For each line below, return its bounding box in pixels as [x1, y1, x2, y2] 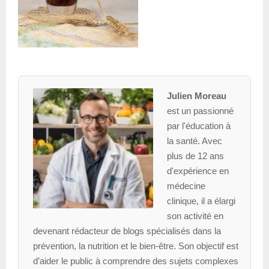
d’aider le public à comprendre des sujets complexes [33, 255, 238, 266]
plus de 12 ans [166, 150, 224, 161]
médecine [166, 180, 205, 191]
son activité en [166, 210, 223, 221]
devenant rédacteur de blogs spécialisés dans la [33, 225, 221, 236]
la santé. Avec [166, 135, 222, 146]
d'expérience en [166, 165, 229, 176]
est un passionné [166, 105, 234, 116]
